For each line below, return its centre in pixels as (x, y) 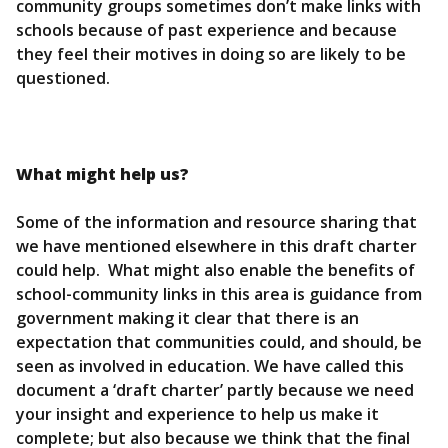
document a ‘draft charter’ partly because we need (215, 390)
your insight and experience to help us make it (197, 414)
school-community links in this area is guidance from (219, 294)
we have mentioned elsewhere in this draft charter (216, 246)
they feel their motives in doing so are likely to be (211, 54)
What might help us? (102, 174)
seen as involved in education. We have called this (210, 366)
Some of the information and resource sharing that (216, 222)
